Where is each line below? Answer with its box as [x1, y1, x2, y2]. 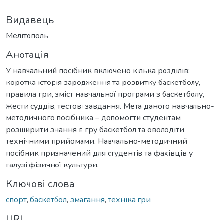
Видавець [6, 13, 54, 27]
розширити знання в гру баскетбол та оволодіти [6, 124, 184, 135]
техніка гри [108, 194, 151, 205]
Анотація [6, 48, 49, 61]
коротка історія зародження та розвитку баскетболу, [6, 77, 200, 88]
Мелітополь [6, 30, 48, 41]
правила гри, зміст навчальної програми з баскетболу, [6, 88, 204, 100]
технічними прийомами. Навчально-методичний [6, 136, 187, 147]
